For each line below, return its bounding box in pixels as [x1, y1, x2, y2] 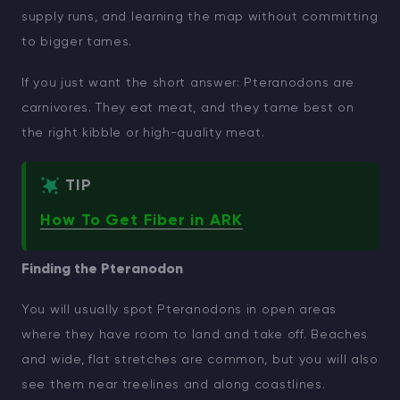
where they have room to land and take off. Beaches [21, 329, 369, 342]
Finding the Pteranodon [21, 262, 183, 278]
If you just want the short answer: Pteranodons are [21, 77, 355, 90]
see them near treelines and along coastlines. [21, 379, 326, 392]
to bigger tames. [21, 36, 133, 49]
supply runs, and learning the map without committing [21, 11, 379, 24]
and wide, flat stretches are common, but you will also [21, 354, 379, 367]
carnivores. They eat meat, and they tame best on [21, 102, 354, 115]
